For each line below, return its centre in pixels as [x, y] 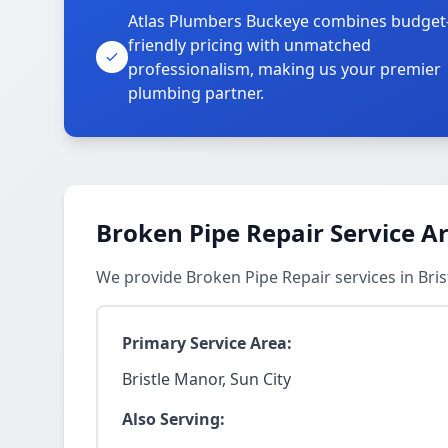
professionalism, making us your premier [284, 69]
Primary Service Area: [207, 343]
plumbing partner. [196, 93]
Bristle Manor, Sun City [206, 379]
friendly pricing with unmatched [249, 45]
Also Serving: [173, 419]
